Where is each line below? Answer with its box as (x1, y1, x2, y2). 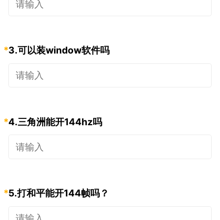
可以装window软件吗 (17, 44, 110, 56)
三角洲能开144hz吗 (17, 115, 102, 128)
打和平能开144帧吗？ (17, 187, 109, 199)
